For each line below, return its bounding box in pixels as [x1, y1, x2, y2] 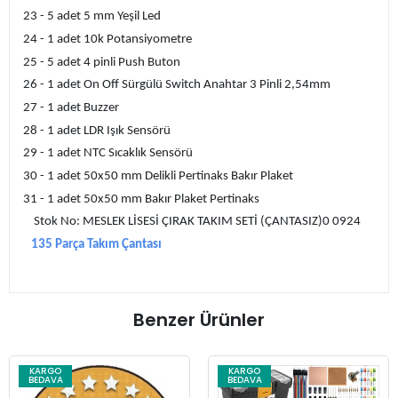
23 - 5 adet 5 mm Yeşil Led [23, 10, 161, 24]
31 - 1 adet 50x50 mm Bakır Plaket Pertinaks [23, 192, 259, 206]
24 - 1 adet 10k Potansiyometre [23, 33, 192, 47]
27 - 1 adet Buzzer [23, 101, 119, 115]
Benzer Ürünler [133, 306, 265, 332]
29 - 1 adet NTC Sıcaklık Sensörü [23, 147, 193, 161]
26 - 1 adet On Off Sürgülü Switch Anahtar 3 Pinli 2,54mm [23, 78, 330, 92]
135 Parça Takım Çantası [23, 238, 162, 252]
